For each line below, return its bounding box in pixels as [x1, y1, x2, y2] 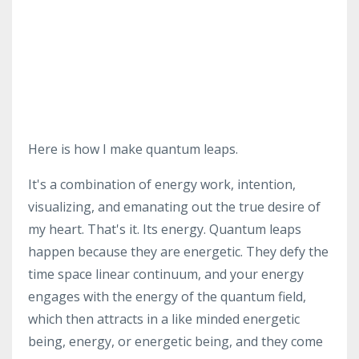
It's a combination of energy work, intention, [28, 175, 296, 193]
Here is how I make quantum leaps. [28, 139, 241, 158]
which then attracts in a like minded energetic [28, 309, 300, 328]
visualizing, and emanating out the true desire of [28, 197, 321, 216]
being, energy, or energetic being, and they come [28, 332, 323, 350]
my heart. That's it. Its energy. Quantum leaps [28, 220, 301, 238]
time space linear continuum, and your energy [28, 264, 304, 283]
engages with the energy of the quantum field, [28, 287, 306, 305]
